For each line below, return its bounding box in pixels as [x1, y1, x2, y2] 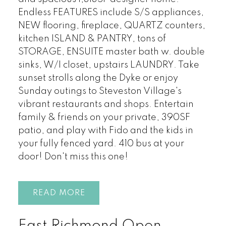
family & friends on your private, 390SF [18, 112, 190, 122]
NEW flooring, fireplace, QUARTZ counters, [18, 21, 205, 30]
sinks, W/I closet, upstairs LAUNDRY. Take [18, 60, 199, 70]
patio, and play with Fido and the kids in [18, 126, 193, 135]
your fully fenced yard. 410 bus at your [18, 139, 184, 148]
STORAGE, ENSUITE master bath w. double [18, 47, 205, 56]
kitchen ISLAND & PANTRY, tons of [18, 34, 166, 43]
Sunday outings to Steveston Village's [18, 86, 182, 96]
